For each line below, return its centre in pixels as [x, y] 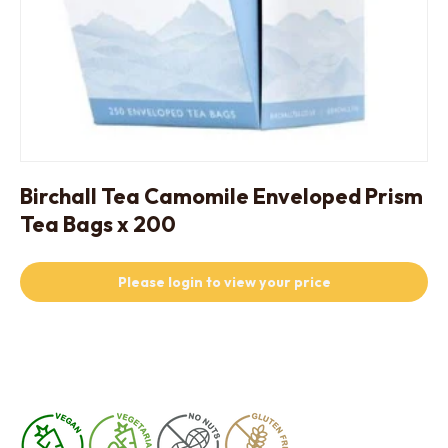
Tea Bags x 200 [98, 224]
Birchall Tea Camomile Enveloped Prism [221, 196]
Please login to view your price [224, 282]
